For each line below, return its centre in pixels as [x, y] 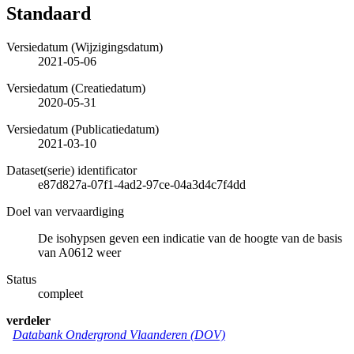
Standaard [49, 13]
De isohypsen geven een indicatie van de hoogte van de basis [190, 238]
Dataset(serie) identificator [72, 170]
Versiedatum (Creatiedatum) [76, 88]
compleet [60, 293]
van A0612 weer [79, 252]
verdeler [28, 320]
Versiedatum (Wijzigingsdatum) [85, 47]
